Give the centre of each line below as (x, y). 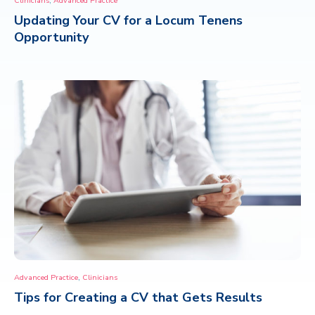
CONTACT (57, 28)
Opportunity (52, 38)
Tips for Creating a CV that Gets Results (138, 297)
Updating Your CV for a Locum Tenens (128, 21)
